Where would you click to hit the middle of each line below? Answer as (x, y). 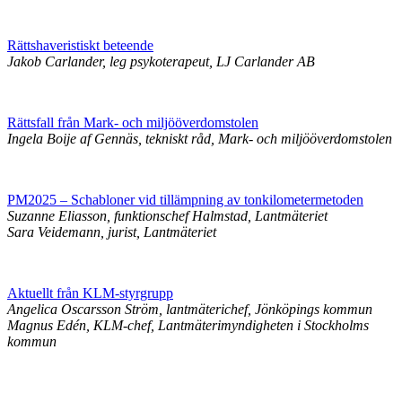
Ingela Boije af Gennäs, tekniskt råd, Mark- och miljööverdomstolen (200, 139)
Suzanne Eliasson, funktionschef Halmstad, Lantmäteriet (167, 216)
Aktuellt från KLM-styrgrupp (90, 293)
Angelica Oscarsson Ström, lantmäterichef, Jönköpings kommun (190, 309)
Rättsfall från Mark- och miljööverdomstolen (133, 122)
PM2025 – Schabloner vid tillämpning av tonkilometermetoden (185, 200)
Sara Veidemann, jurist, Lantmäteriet (112, 232)
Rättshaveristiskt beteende (80, 45)
